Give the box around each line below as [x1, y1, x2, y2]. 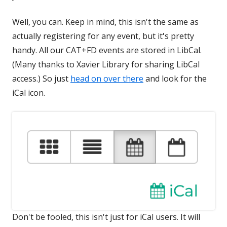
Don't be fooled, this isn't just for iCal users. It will [12, 211, 200, 222]
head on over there [70, 73, 143, 84]
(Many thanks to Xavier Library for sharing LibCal [12, 59, 200, 70]
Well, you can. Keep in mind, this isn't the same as [12, 16, 199, 27]
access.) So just [12, 73, 70, 84]
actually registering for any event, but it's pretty [12, 30, 194, 42]
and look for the [143, 73, 207, 84]
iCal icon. [12, 87, 45, 98]
